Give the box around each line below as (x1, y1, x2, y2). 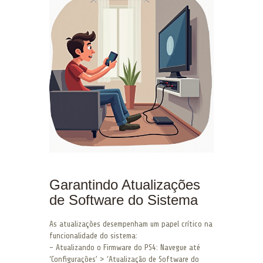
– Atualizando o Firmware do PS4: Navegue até (49, 243, 200, 252)
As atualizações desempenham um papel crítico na (49, 220, 213, 229)
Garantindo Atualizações (49, 177, 200, 193)
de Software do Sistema (49, 192, 198, 208)
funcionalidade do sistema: (49, 231, 137, 241)
